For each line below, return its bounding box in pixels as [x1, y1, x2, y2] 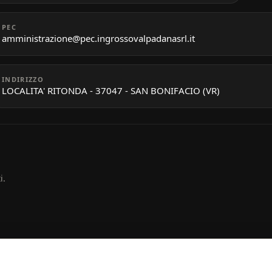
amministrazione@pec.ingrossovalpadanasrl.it [2, 32, 195, 44]
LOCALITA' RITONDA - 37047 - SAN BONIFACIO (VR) [2, 84, 220, 97]
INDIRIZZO [2, 74, 44, 84]
